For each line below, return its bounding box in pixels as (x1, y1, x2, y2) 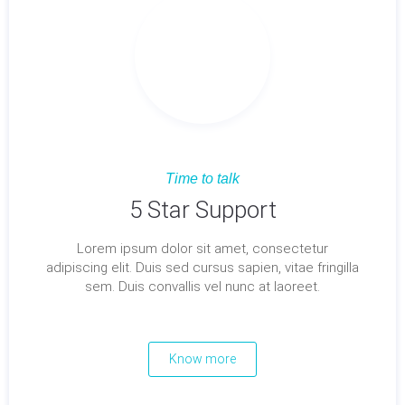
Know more (169, 352, 236, 366)
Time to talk (165, 171, 240, 186)
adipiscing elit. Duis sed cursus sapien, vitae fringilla (46, 259, 359, 276)
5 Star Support (128, 196, 277, 223)
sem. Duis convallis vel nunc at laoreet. (85, 278, 320, 295)
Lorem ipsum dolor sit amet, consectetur (77, 240, 328, 257)
